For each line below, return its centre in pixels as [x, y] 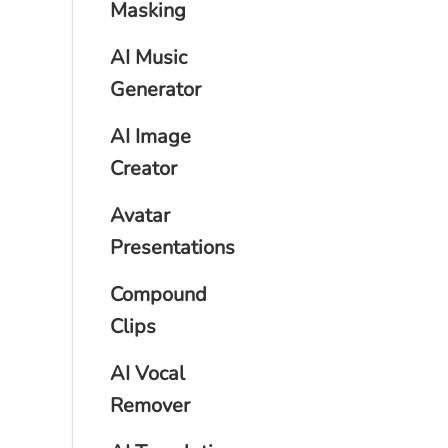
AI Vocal [147, 374]
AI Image [150, 137]
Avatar [140, 216]
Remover [150, 406]
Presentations [172, 248]
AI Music [148, 58]
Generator [155, 90]
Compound [158, 295]
